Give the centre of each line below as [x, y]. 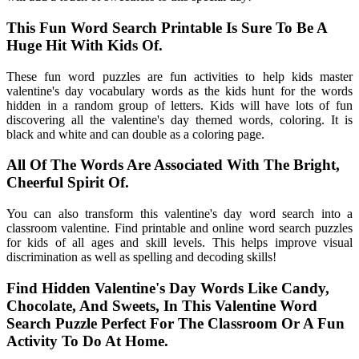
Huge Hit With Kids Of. [85, 45]
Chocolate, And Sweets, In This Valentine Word [162, 305]
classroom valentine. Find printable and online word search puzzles [179, 228]
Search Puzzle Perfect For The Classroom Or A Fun [175, 323]
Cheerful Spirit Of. [68, 183]
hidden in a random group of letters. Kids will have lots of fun [179, 105]
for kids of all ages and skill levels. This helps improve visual [179, 243]
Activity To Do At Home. [87, 341]
